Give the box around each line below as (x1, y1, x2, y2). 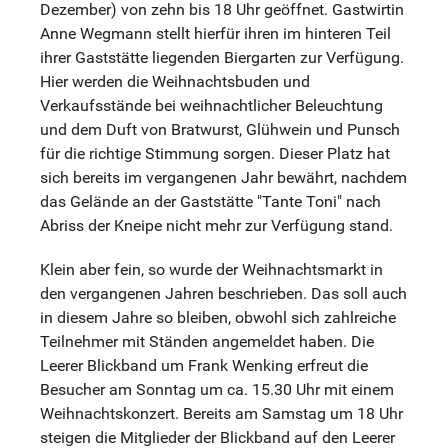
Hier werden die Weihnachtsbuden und (40, 71, 310, 91)
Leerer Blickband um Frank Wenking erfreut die (40, 355, 368, 375)
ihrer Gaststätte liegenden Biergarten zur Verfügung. (40, 47, 404, 67)
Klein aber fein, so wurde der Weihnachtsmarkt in (40, 259, 383, 279)
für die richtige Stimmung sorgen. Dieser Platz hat (40, 143, 390, 163)
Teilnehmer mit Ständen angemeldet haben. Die (40, 331, 374, 351)
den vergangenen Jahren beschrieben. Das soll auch (40, 283, 407, 303)
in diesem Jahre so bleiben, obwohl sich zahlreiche (40, 307, 396, 327)
